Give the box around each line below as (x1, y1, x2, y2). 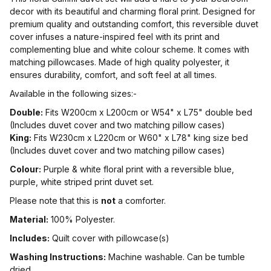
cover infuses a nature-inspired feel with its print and (10, 31, 220, 42)
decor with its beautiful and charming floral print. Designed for (10, 6, 255, 17)
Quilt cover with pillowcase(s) (50, 233, 169, 244)
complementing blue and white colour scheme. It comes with (10, 44, 249, 55)
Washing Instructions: (10, 252, 106, 263)
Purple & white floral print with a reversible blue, (41, 164, 234, 175)
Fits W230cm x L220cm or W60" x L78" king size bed (31, 132, 248, 143)
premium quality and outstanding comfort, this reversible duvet (10, 19, 258, 30)
